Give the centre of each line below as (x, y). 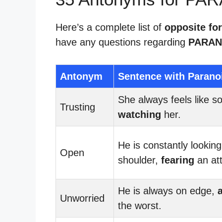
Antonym (81, 76)
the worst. (140, 205)
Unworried (82, 198)
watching (139, 114)
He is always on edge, (168, 191)
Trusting (78, 107)
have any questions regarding (122, 42)
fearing (178, 160)
